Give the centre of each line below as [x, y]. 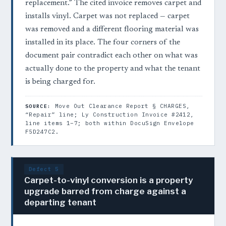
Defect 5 [44, 169]
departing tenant [60, 203]
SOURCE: [38, 106]
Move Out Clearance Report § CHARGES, [121, 106]
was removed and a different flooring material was [112, 30]
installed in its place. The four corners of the [103, 43]
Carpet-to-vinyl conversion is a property [108, 180]
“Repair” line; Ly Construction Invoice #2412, [110, 115]
